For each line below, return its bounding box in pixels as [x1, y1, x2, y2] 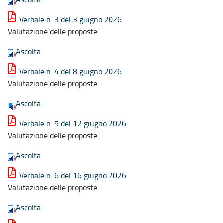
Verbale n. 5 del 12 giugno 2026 [19, 117, 126, 129]
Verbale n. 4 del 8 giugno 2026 [19, 66, 122, 77]
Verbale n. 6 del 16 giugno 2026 [19, 169, 126, 181]
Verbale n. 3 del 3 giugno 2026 [19, 14, 122, 25]
